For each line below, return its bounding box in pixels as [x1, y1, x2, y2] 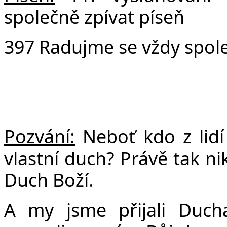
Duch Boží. [4, 167, 94, 192]
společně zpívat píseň [4, 4, 184, 29]
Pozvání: [4, 124, 75, 148]
